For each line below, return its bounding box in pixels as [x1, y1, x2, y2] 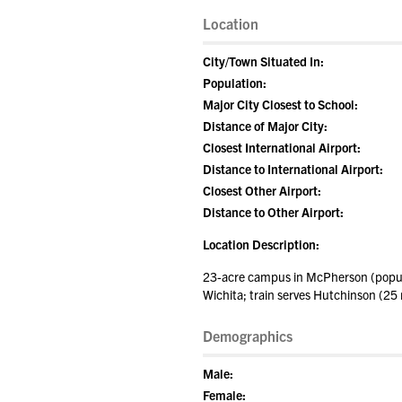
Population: [203, 74, 267, 91]
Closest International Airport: [203, 139, 361, 155]
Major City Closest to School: [203, 96, 358, 112]
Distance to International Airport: [203, 161, 383, 177]
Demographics [203, 327, 293, 345]
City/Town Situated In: [203, 53, 324, 69]
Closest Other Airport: [203, 182, 321, 198]
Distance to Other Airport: [203, 204, 344, 220]
